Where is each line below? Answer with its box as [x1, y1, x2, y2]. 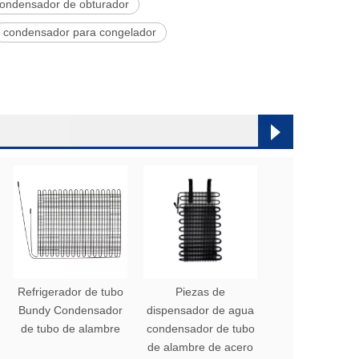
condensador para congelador [3, 26, 156, 38]
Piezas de [175, 285, 225, 298]
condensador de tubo [146, 322, 255, 335]
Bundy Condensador [18, 304, 123, 317]
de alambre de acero [147, 341, 253, 353]
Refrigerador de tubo [18, 285, 123, 298]
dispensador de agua [147, 304, 254, 317]
